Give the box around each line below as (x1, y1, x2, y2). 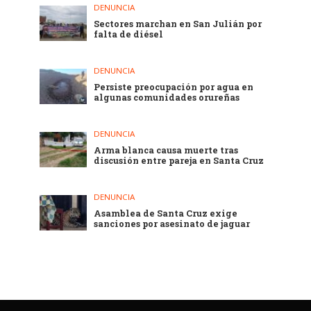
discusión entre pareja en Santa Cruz (94, 154, 264, 166)
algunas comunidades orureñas (94, 91, 240, 103)
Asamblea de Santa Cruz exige (94, 207, 238, 219)
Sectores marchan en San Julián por (94, 17, 262, 29)
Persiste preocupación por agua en (94, 81, 254, 92)
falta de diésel (94, 28, 164, 40)
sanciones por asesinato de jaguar (94, 217, 251, 229)
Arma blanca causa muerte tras (94, 144, 239, 155)
